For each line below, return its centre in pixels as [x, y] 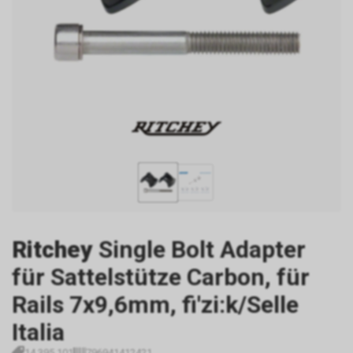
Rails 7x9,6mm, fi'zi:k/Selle [155, 305]
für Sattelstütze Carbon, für [161, 277]
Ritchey [52, 249]
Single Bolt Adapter [202, 249]
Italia [38, 332]
